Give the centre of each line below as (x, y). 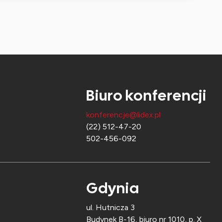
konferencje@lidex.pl (123, 115)
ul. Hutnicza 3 (111, 207)
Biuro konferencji (147, 95)
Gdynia (113, 188)
